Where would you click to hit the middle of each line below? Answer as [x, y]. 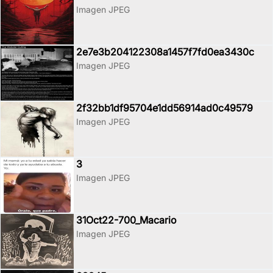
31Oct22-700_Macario [126, 220]
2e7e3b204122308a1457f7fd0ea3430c [165, 51]
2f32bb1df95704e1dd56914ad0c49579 [165, 108]
